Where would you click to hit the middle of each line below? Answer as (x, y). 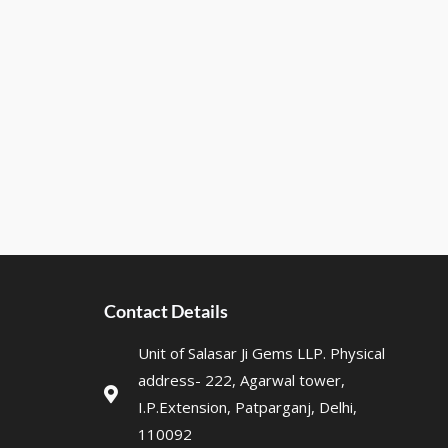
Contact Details (165, 311)
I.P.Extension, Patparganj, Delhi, (248, 407)
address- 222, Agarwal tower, (242, 380)
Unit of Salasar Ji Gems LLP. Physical (262, 353)
